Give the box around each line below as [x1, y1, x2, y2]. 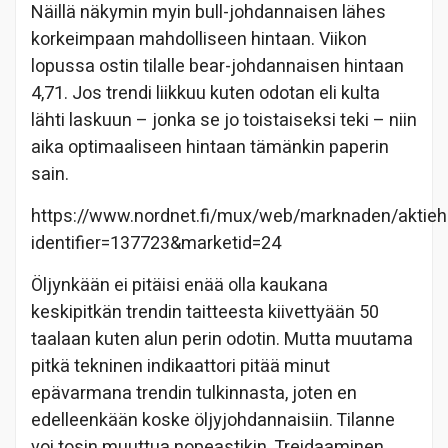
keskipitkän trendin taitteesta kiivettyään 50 [31, 298, 379, 326]
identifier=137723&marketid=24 [31, 229, 281, 257]
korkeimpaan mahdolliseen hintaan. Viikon [31, 25, 367, 53]
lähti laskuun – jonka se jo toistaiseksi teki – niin [31, 106, 417, 134]
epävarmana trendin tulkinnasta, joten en [31, 379, 357, 407]
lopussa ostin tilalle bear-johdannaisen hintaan [31, 52, 404, 80]
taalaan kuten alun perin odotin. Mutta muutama [31, 325, 413, 353]
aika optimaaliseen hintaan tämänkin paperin [31, 133, 389, 161]
